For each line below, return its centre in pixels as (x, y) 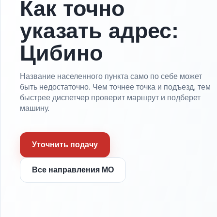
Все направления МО (73, 170)
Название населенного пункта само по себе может (111, 76)
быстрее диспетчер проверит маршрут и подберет (110, 98)
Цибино (61, 53)
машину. (35, 108)
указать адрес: (99, 31)
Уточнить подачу (65, 145)
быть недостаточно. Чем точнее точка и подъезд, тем (115, 87)
